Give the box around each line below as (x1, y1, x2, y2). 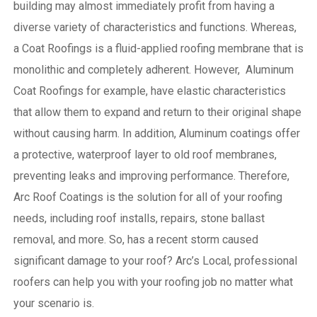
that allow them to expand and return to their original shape (13, 105, 301, 119)
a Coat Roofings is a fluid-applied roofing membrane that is (13, 41, 304, 55)
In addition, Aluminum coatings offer (122, 126, 300, 140)
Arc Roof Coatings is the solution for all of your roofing (13, 190, 282, 204)
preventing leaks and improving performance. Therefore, (13, 168, 289, 183)
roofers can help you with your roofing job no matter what (13, 275, 293, 289)
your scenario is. (13, 296, 94, 310)
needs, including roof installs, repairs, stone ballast (13, 211, 265, 225)
